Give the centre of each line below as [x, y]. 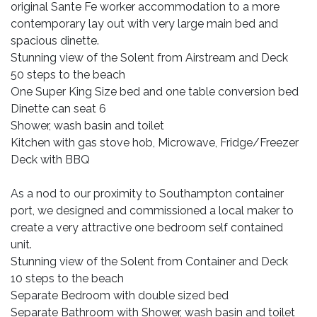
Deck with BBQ [50, 160]
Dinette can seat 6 [58, 109]
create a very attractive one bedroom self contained [147, 227]
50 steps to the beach [68, 75]
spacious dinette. [55, 41]
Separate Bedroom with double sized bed [120, 295]
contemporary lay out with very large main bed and [144, 24]
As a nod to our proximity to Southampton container [147, 194]
